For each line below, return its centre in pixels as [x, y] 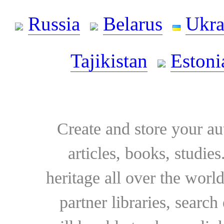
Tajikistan [109, 61]
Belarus [133, 24]
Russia [54, 24]
